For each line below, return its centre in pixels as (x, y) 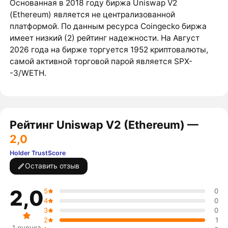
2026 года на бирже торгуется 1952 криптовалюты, (109, 50)
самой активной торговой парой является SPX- (101, 62)
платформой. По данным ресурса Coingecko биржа (108, 26)
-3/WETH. (28, 73)
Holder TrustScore (37, 153)
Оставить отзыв (52, 166)
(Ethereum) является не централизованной (92, 15)
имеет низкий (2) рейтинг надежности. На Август (104, 38)
